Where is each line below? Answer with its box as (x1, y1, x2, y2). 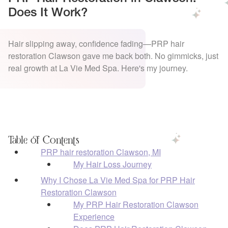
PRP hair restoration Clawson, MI (41, 146, 161, 158)
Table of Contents (8, 133, 79, 146)
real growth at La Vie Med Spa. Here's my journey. (8, 62, 188, 74)
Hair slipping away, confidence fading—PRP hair (8, 38, 184, 49)
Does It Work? (8, 8, 88, 19)
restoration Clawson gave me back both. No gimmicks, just (8, 50, 218, 62)
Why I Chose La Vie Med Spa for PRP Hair (41, 174, 195, 186)
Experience (73, 210, 115, 222)
